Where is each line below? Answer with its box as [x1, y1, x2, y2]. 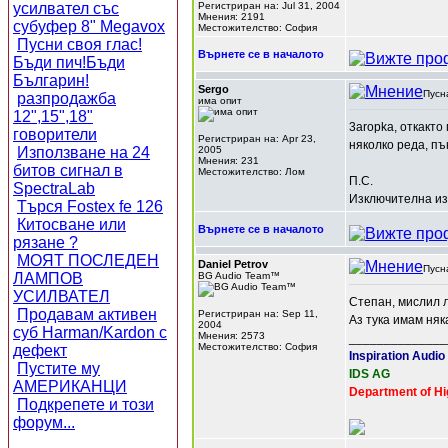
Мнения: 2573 [198, 330, 265, 341]
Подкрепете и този [17, 396, 154, 413]
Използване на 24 [17, 144, 150, 161]
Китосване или [17, 216, 126, 233]
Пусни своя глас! [17, 36, 142, 53]
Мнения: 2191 [198, 11, 265, 22]
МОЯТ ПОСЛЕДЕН [17, 252, 159, 269]
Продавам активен [17, 306, 157, 323]
